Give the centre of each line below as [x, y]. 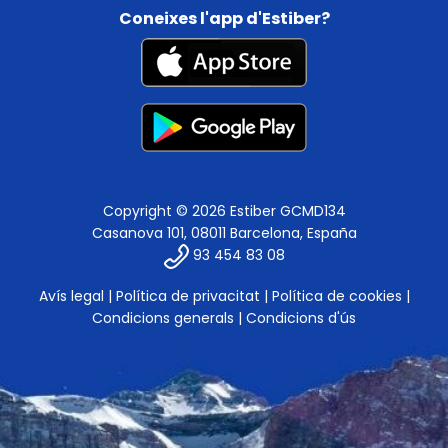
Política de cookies [336, 296]
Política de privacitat [187, 296]
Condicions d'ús [301, 318]
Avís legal [71, 296]
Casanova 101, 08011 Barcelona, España [224, 233]
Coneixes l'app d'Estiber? [224, 19]
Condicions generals [163, 318]
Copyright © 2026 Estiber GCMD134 [224, 211]
